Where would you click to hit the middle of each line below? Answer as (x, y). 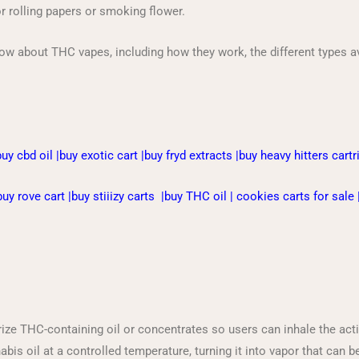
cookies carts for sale (295, 196)
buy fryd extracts (188, 155)
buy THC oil (196, 196)
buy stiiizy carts (113, 196)
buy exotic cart (99, 155)
